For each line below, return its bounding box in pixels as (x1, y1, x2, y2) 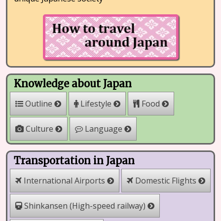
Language (82, 123, 125, 135)
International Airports (21, 175, 108, 186)
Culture (23, 123, 56, 135)
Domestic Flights (133, 175, 199, 186)
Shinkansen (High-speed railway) (22, 200, 148, 212)
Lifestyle (78, 98, 114, 110)
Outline (23, 98, 55, 110)
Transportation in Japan (13, 154, 135, 167)
